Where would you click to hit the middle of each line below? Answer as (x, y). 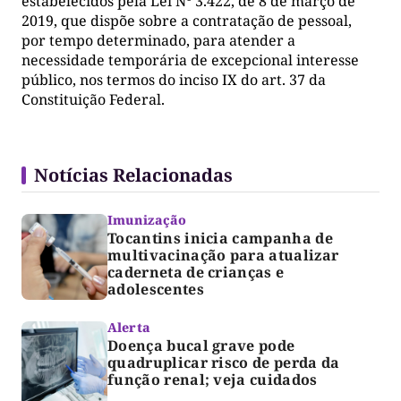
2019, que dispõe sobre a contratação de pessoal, (187, 20)
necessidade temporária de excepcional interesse (190, 60)
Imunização (147, 219)
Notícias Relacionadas (133, 175)
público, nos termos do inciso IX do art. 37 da (174, 79)
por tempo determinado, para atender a (158, 40)
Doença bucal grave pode (201, 345)
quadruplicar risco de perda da (224, 362)
